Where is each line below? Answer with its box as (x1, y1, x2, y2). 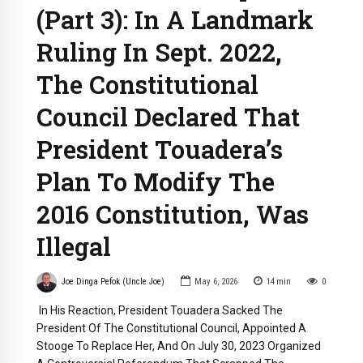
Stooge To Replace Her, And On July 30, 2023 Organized (36, 339, 321, 352)
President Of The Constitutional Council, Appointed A (36, 321, 306, 335)
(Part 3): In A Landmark (36, 2, 314, 36)
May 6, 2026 (194, 275, 237, 287)
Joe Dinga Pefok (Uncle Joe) (61, 275, 164, 287)
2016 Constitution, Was (36, 197, 309, 230)
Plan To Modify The (36, 164, 275, 198)
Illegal (36, 229, 111, 263)
